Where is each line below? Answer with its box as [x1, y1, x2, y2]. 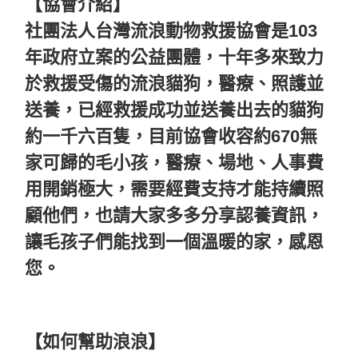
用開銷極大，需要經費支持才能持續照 [25, 179, 324, 200]
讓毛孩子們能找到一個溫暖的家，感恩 [25, 232, 324, 253]
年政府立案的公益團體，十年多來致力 [25, 47, 324, 68]
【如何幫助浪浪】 [25, 332, 165, 352]
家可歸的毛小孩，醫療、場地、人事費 [25, 153, 324, 173]
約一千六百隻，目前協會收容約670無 [25, 126, 317, 147]
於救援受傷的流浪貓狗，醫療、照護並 [25, 74, 324, 94]
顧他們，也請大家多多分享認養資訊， [25, 205, 324, 226]
